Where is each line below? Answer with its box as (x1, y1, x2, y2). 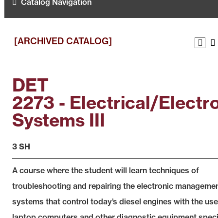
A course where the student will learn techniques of (12, 165, 199, 175)
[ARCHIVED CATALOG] (14, 36, 112, 47)
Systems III (12, 109, 105, 131)
